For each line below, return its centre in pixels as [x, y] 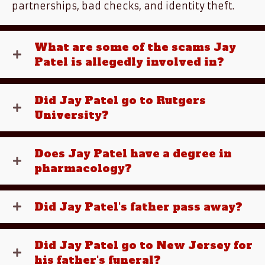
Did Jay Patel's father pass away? [138, 207]
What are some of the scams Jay [135, 47]
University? [72, 115]
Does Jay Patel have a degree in [133, 153]
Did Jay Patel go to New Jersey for [143, 245]
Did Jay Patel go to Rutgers [120, 100]
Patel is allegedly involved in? [129, 62]
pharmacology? [83, 168]
